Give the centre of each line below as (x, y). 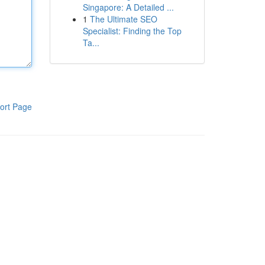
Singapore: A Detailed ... (128, 7)
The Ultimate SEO (123, 19)
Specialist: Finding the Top (132, 31)
